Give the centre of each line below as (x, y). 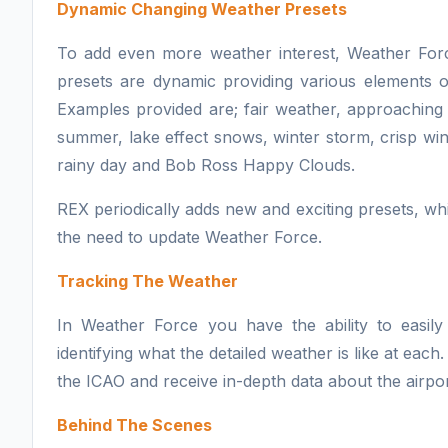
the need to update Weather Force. (189, 236)
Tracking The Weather (147, 280)
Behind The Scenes (134, 424)
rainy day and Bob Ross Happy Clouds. (206, 164)
